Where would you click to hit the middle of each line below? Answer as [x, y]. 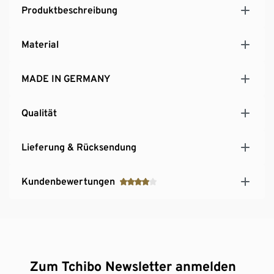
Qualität [39, 113]
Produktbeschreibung [69, 10]
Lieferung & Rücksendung [79, 147]
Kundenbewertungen [68, 181]
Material [40, 44]
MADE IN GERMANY [66, 78]
